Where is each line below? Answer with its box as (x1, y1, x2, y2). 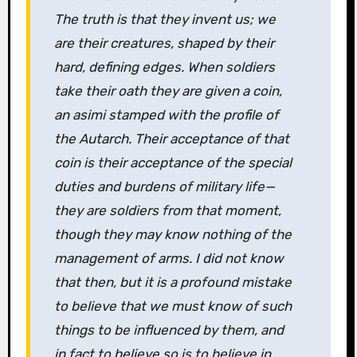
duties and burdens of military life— (53, 178, 275, 195)
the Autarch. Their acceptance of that (53, 131, 289, 147)
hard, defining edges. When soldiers (53, 59, 275, 76)
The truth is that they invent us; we (53, 11, 276, 28)
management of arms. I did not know (53, 250, 284, 267)
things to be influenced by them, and (53, 322, 284, 339)
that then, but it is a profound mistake (53, 274, 292, 291)
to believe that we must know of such (53, 298, 292, 315)
